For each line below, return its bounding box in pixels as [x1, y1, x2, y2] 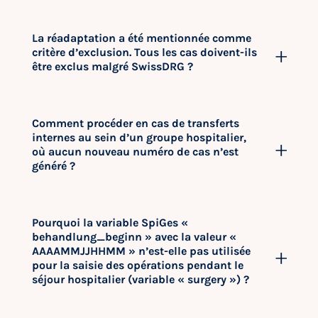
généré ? [32, 159, 75, 172]
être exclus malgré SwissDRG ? [32, 60, 193, 73]
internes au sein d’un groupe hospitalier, [32, 131, 246, 144]
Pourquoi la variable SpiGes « [32, 216, 188, 229]
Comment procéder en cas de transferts [32, 116, 239, 130]
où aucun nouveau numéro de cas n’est [32, 145, 238, 158]
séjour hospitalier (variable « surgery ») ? [32, 273, 249, 286]
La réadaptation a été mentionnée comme [32, 31, 251, 45]
